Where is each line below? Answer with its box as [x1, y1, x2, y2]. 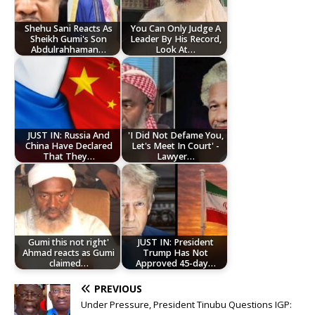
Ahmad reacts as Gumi [22, 246, 115, 259]
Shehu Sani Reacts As [25, 22, 113, 34]
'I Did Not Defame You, [127, 129, 224, 141]
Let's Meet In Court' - [131, 139, 220, 152]
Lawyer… [156, 150, 195, 162]
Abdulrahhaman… [31, 43, 107, 56]
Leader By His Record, [129, 32, 221, 45]
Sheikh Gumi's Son [30, 32, 108, 45]
